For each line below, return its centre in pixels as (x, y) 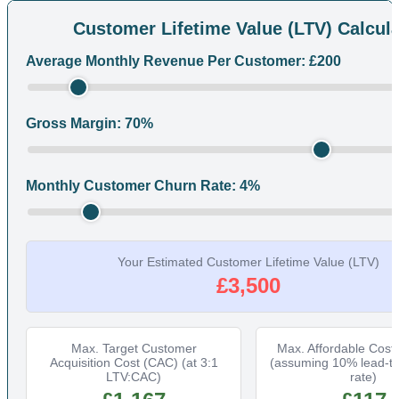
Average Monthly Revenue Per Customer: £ (171, 61)
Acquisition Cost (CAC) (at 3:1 (134, 363)
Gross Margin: (75, 124)
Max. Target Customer (134, 349)
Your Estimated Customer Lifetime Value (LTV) (248, 262)
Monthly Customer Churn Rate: (133, 186)
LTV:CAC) (134, 377)
